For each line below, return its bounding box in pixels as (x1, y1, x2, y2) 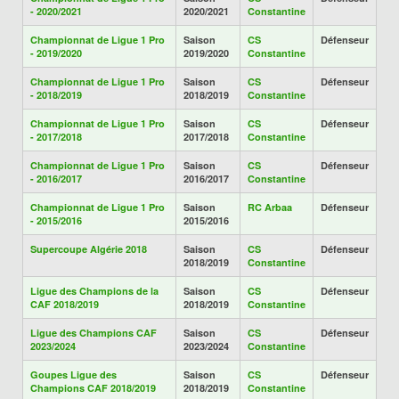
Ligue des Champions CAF (30, 326, 157, 339)
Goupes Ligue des (30, 368, 117, 381)
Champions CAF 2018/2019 (30, 381, 156, 395)
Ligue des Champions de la (30, 284, 159, 297)
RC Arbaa (248, 200, 292, 214)
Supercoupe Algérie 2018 (30, 242, 147, 256)
